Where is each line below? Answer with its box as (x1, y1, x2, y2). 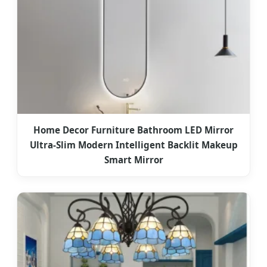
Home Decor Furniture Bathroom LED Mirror (33, 124, 234, 136)
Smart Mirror (104, 154, 163, 166)
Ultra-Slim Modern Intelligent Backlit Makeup (29, 139, 238, 151)
